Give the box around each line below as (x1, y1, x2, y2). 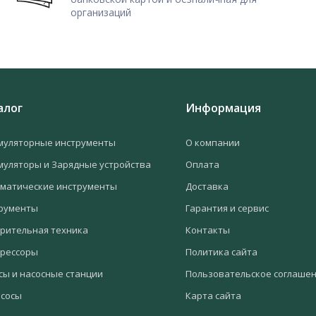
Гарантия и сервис (185, 201, 269, 214)
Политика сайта (185, 245, 257, 258)
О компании (185, 135, 240, 149)
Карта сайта (185, 288, 241, 302)
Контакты (185, 223, 230, 236)
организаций (71, 5, 132, 19)
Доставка (185, 179, 229, 193)
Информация (185, 99, 261, 116)
